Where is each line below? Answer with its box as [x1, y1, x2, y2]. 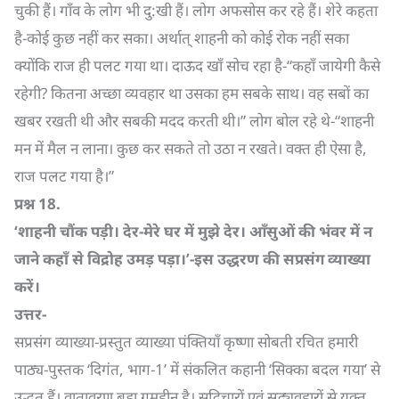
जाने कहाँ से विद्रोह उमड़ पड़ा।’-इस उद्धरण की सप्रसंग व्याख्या [14, 248, 370, 269]
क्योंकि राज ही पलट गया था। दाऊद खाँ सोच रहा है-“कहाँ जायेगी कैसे [14, 55, 380, 76]
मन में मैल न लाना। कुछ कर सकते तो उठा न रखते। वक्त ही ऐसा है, [14, 138, 367, 159]
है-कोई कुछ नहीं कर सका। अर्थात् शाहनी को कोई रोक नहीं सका [14, 28, 349, 48]
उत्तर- [14, 304, 46, 324]
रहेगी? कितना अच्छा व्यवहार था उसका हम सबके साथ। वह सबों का [14, 83, 369, 103]
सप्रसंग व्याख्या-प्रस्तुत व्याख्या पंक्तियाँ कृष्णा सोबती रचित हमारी [14, 331, 358, 352]
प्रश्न [14, 193, 38, 214]
